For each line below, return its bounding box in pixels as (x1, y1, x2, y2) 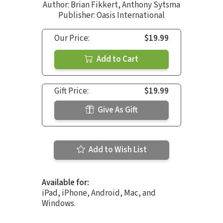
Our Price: (54, 32, 90, 44)
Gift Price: (54, 85, 89, 97)
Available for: (42, 176, 89, 189)
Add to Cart (95, 53, 138, 65)
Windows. (42, 197, 76, 210)
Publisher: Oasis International (58, 9, 165, 21)
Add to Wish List (87, 143, 147, 156)
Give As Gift (96, 104, 138, 116)
